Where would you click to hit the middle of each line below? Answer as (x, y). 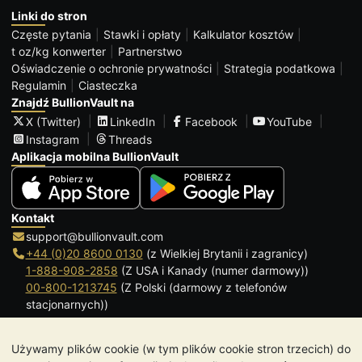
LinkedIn (133, 121)
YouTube (289, 121)
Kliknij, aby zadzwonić (118, 338)
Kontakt (33, 217)
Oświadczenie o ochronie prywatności (112, 68)
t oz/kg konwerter (59, 51)
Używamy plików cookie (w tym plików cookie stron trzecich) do (181, 349)
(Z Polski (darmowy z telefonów (202, 287)
